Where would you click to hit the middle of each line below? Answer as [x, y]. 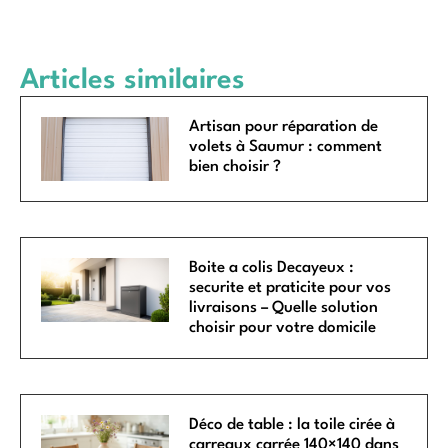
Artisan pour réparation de [284, 126]
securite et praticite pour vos [290, 287]
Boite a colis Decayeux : [272, 267]
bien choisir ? [235, 166]
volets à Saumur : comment [286, 146]
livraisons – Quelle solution [284, 307]
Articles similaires [132, 80]
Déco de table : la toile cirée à [292, 424]
